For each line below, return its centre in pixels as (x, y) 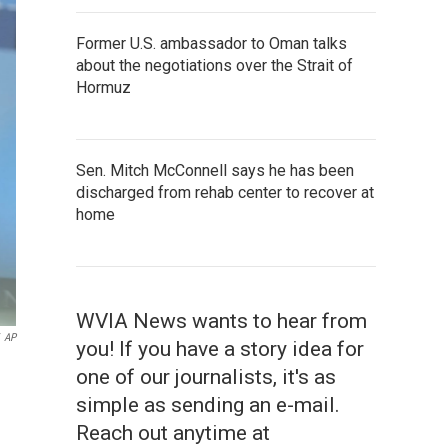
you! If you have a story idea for (220, 349)
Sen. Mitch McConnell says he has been (215, 170)
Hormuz (103, 87)
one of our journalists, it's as (206, 377)
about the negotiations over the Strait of (214, 65)
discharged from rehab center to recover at (225, 192)
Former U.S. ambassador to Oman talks (211, 43)
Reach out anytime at (173, 433)
